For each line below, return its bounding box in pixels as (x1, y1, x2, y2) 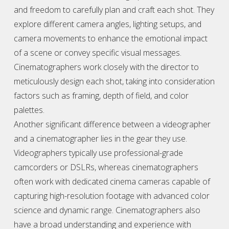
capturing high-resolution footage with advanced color (13, 190, 210, 201)
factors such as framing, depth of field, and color (13, 90, 189, 101)
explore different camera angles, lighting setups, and (13, 18, 201, 30)
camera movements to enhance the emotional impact (13, 33, 208, 44)
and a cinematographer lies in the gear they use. (13, 133, 187, 144)
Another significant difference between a (13, 119, 163, 130)
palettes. (13, 104, 44, 116)
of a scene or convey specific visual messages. (13, 47, 181, 58)
